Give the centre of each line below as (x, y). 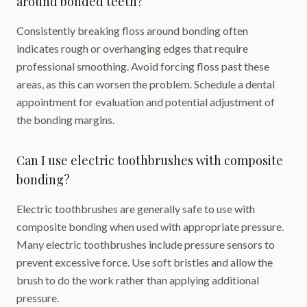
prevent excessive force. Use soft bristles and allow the (145, 262)
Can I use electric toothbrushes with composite (150, 160)
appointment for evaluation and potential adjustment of (146, 102)
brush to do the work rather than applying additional (138, 280)
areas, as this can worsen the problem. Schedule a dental (146, 84)
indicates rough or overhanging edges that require (132, 48)
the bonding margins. (65, 120)
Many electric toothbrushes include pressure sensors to (146, 244)
